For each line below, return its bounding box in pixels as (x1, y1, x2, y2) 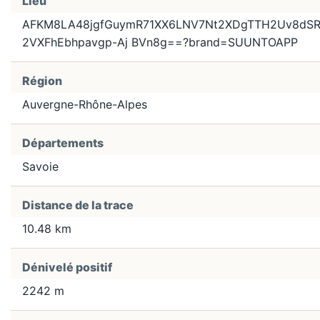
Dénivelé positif (22, 260, 112, 275)
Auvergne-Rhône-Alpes (22, 97, 147, 112)
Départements (22, 136, 104, 151)
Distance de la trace (22, 198, 134, 213)
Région (22, 74, 62, 89)
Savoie (22, 159, 59, 174)
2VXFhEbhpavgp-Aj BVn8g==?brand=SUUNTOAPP (22, 35, 298, 50)
